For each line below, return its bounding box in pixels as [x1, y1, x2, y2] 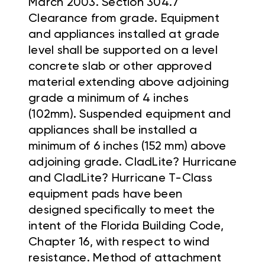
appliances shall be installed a [28, 125, 197, 137]
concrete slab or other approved [28, 61, 212, 73]
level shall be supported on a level [28, 45, 218, 57]
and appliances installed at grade [28, 29, 220, 41]
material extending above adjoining [28, 77, 230, 89]
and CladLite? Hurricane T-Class [28, 173, 212, 185]
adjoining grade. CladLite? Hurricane [28, 157, 237, 169]
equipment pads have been [28, 189, 182, 201]
